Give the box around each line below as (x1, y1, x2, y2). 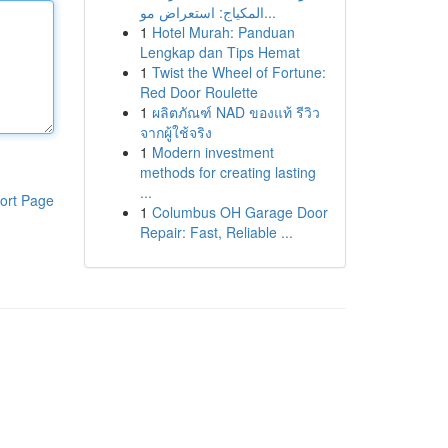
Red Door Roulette (139, 82, 258, 102)
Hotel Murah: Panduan (151, 22, 295, 42)
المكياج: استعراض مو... (263, 2, 276, 22)
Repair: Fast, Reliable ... (139, 222, 293, 242)
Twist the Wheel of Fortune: (151, 62, 326, 82)
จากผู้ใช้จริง (139, 122, 212, 142)
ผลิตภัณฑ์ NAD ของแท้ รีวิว (151, 102, 320, 122)
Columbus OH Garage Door (151, 202, 328, 222)
